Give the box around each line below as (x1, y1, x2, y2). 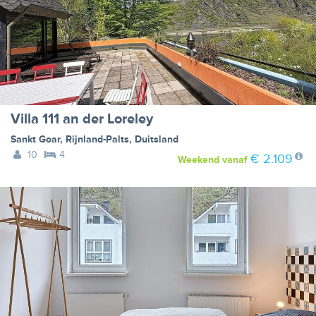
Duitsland (135, 133, 178, 146)
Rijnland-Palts (66, 133, 129, 146)
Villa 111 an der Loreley (11, 111, 153, 128)
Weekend (177, 154, 219, 166)
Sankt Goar (11, 133, 60, 146)
